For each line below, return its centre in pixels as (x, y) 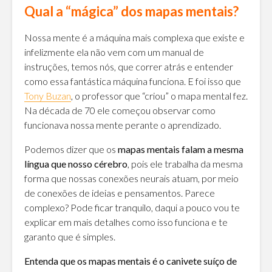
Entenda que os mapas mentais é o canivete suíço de (131, 260)
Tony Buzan (48, 95)
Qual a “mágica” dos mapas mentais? (131, 11)
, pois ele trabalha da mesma (185, 163)
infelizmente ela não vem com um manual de (114, 52)
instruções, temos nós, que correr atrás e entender (129, 66)
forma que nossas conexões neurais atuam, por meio (131, 178)
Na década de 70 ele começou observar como (120, 110)
